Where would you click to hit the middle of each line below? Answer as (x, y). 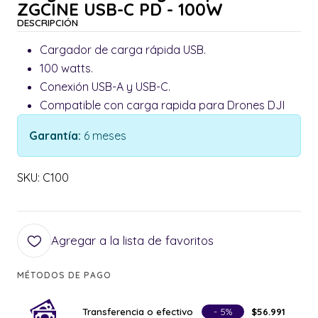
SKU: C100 (43, 178)
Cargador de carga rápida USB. (124, 50)
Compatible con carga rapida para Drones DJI (164, 105)
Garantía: (56, 136)
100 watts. (68, 68)
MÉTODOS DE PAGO (64, 275)
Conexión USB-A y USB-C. (105, 87)
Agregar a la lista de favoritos (132, 241)
